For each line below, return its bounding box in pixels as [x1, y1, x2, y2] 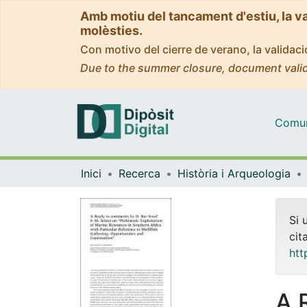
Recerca [119, 166, 160, 180]
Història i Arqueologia [177, 166, 291, 180]
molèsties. [80, 23, 143, 38]
